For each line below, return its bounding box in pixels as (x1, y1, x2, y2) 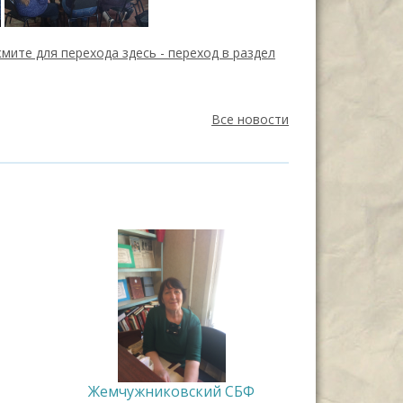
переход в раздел (168, 43, 275, 61)
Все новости (211, 110, 289, 128)
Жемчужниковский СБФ (88, 381, 255, 401)
